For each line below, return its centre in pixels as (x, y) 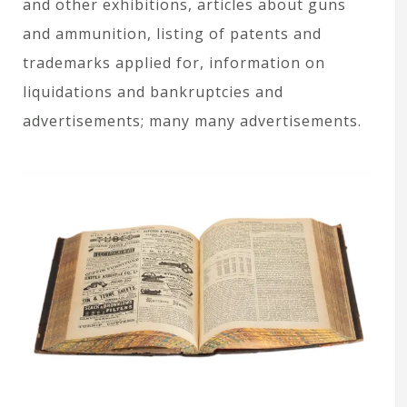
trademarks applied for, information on (174, 62)
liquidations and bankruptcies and (153, 91)
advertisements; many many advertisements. (192, 120)
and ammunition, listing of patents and (172, 33)
